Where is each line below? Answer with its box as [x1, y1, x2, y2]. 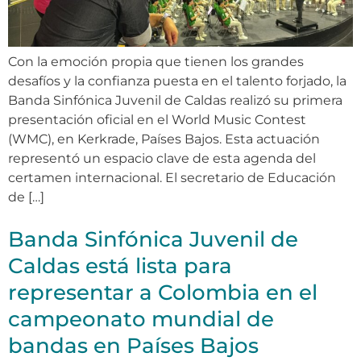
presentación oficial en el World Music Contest [8, 111, 306, 127]
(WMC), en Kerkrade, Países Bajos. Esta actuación [8, 131, 320, 147]
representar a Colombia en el [8, 279, 317, 305]
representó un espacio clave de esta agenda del [8, 150, 316, 166]
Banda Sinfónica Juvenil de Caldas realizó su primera [8, 92, 342, 108]
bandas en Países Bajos [8, 332, 259, 359]
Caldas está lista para [8, 252, 232, 279]
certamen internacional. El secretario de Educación [8, 169, 336, 185]
